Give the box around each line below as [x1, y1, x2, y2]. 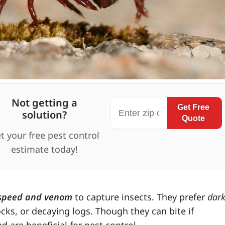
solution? [22, 108, 67, 122]
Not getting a [12, 96, 78, 110]
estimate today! [11, 143, 78, 156]
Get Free [177, 103, 209, 112]
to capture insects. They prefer [72, 190, 207, 203]
